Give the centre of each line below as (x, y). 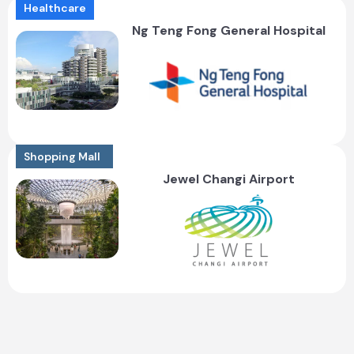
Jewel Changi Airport (228, 179)
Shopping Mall (62, 157)
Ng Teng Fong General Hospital (228, 31)
